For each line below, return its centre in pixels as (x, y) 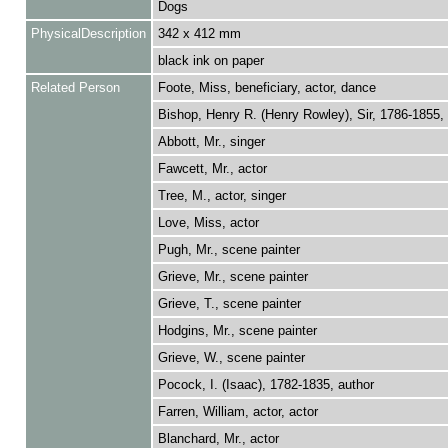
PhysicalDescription (88, 33)
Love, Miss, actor (208, 222)
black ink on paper (210, 60)
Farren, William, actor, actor (237, 411)
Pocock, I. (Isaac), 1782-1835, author (265, 384)
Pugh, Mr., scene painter (228, 249)
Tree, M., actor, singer (221, 195)
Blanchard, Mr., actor (218, 438)
